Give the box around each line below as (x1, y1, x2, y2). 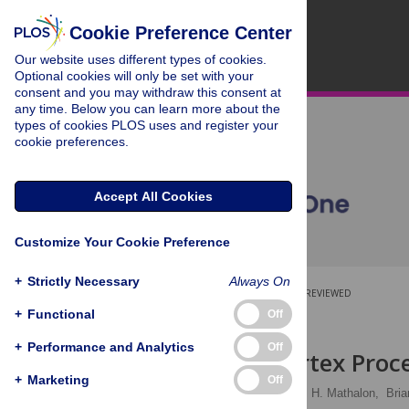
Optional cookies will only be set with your (15, 68, 254, 83)
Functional (27, 306, 95, 321)
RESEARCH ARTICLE (166, 312, 258, 322)
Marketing (27, 372, 89, 387)
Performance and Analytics (27, 339, 194, 354)
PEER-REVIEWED (279, 287, 351, 299)
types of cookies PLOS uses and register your (15, 118, 278, 132)
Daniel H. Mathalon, (275, 386, 379, 400)
